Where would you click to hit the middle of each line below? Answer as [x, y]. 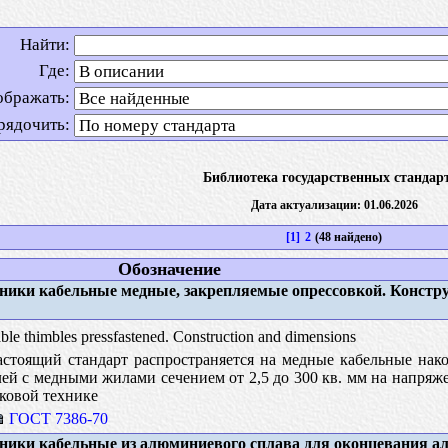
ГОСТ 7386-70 [58, 418]
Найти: [45, 44]
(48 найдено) [347, 236]
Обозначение [169, 268]
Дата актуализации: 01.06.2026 [334, 204]
